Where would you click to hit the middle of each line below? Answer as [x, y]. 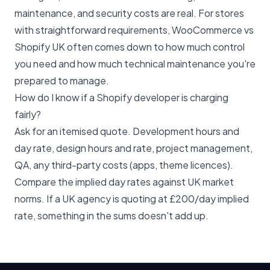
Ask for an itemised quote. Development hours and [127, 131]
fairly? [28, 114]
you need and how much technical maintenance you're [135, 63]
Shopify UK [40, 46]
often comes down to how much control [155, 46]
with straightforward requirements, [93, 30]
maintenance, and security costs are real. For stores [129, 13]
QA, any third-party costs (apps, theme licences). [124, 165]
